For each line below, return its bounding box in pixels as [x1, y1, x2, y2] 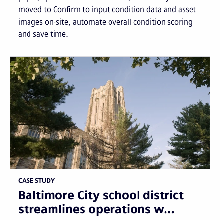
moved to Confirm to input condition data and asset [18, 5, 196, 14]
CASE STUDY [18, 177, 55, 185]
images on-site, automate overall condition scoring [18, 17, 192, 27]
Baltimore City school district [18, 188, 184, 203]
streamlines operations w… [18, 202, 175, 217]
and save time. [18, 29, 68, 39]
